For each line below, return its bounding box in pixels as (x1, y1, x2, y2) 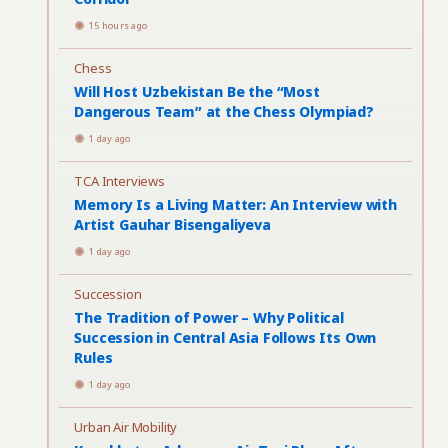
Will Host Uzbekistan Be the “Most (74, 82, 320, 101)
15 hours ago (89, 19, 148, 32)
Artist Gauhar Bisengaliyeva (74, 215, 271, 234)
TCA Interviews (74, 172, 165, 190)
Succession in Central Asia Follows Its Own (74, 328, 377, 347)
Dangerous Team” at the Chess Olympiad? (74, 102, 374, 121)
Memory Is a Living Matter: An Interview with (74, 195, 397, 214)
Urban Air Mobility (74, 418, 178, 436)
